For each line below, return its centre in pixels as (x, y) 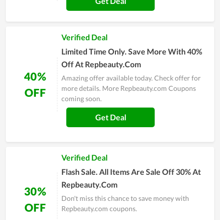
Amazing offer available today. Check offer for (131, 78)
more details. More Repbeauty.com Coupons (129, 88)
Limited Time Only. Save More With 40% (132, 52)
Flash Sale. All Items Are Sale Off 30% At (131, 172)
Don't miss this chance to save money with (125, 198)
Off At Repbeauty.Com (101, 64)
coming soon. (82, 99)
